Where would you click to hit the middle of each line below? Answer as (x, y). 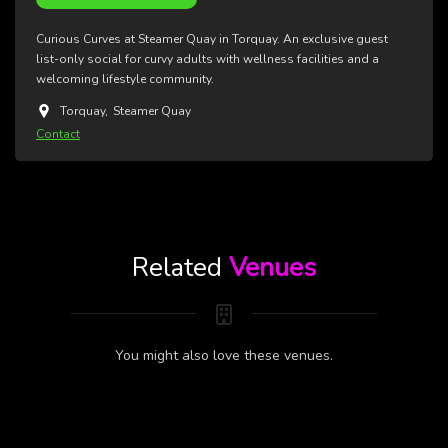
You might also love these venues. (224, 355)
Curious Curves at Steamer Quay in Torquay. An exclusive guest (212, 38)
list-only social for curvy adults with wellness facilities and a (207, 58)
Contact (58, 133)
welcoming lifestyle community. (125, 78)
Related (180, 267)
